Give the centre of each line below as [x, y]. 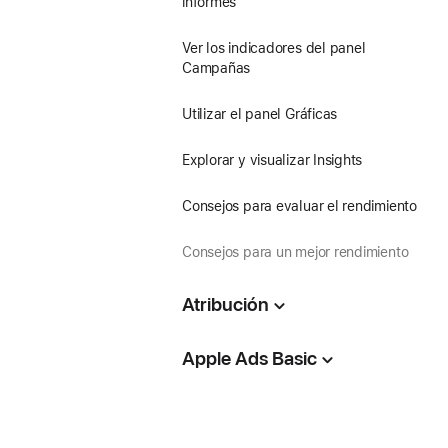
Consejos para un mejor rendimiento [295, 252]
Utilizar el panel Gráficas [259, 114]
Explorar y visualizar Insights [272, 160]
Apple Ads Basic [249, 358]
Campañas [216, 68]
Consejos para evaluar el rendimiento [299, 206]
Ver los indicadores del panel [273, 48]
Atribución [225, 304]
